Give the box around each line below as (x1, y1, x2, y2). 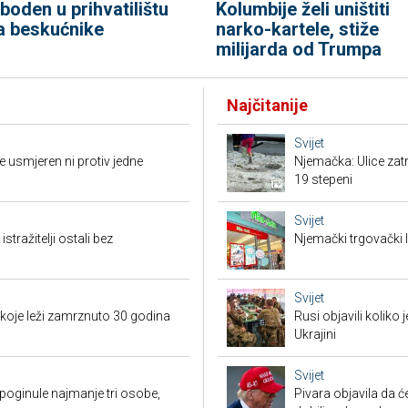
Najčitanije (227, 96, 308, 116)
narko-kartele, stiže (215, 18, 379, 41)
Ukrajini (294, 327, 336, 342)
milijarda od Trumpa (215, 38, 382, 61)
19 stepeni (294, 172, 352, 188)
